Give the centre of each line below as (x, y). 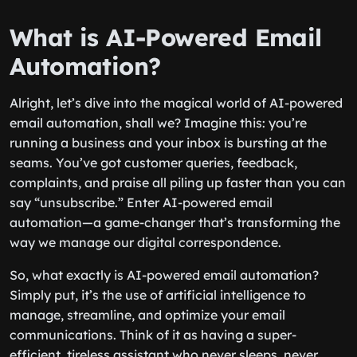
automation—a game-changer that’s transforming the (175, 222)
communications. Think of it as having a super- (153, 335)
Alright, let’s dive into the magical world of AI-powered (176, 103)
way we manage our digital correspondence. (145, 242)
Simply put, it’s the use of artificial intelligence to (158, 295)
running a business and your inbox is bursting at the (168, 143)
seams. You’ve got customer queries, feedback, (153, 163)
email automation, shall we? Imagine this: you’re (158, 123)
